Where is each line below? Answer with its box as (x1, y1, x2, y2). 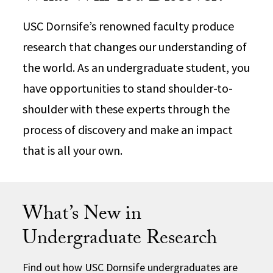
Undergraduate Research (23, 223, 218, 257)
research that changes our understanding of (23, 38, 247, 54)
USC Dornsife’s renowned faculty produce (23, 18, 235, 34)
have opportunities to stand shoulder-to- (23, 80, 233, 96)
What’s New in (23, 199, 142, 232)
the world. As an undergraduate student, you (23, 59, 250, 75)
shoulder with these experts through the (23, 101, 230, 116)
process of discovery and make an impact (23, 121, 233, 137)
